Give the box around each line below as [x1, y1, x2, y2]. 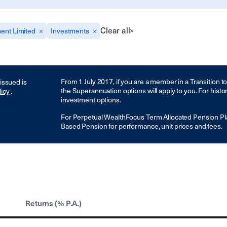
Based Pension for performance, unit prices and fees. [61, 122, 222, 131]
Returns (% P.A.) [25, 199, 82, 208]
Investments [51, 27, 89, 35]
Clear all [100, 26, 130, 35]
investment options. [61, 96, 121, 104]
